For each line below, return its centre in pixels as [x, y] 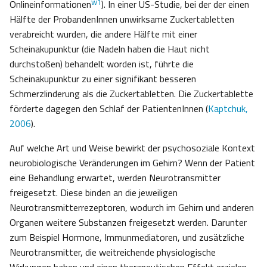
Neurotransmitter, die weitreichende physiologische [113, 252]
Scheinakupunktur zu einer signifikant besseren [103, 79]
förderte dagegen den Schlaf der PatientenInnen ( [109, 109]
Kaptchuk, [228, 109]
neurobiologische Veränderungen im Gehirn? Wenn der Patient [132, 163]
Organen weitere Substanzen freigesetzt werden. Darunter [128, 223]
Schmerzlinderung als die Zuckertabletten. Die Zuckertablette [131, 94]
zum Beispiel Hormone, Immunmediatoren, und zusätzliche [127, 237]
